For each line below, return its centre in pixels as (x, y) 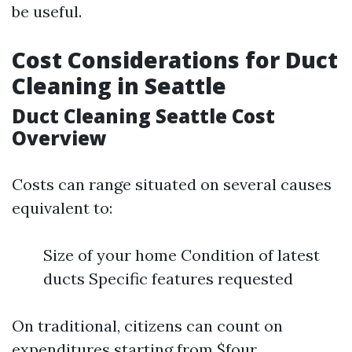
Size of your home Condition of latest (181, 255)
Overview (59, 138)
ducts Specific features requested (168, 279)
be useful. (47, 11)
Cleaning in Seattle (119, 86)
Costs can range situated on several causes (172, 184)
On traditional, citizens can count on (147, 326)
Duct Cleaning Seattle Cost (143, 116)
